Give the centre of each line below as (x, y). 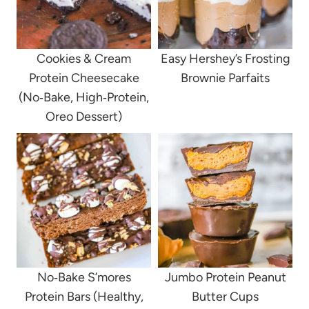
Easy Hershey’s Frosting (225, 59)
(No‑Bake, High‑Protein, (84, 98)
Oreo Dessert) (84, 117)
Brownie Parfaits (225, 78)
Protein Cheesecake (84, 78)
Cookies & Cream (84, 59)
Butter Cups (225, 297)
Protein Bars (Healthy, (84, 297)
